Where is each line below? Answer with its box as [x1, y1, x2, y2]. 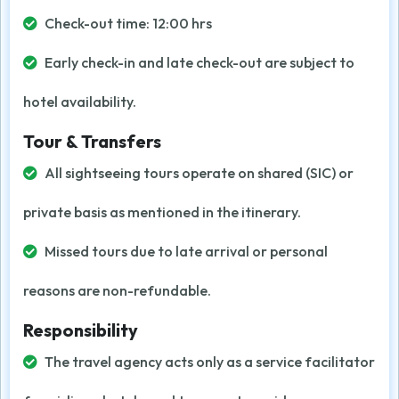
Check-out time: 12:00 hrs [45, 14, 212, 32]
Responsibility [23, 319, 138, 341]
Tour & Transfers [23, 130, 161, 152]
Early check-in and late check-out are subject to [45, 53, 354, 71]
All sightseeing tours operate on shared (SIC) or [45, 164, 354, 182]
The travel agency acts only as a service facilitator [45, 353, 375, 370]
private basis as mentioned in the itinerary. [23, 203, 301, 221]
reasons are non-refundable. [23, 281, 211, 299]
